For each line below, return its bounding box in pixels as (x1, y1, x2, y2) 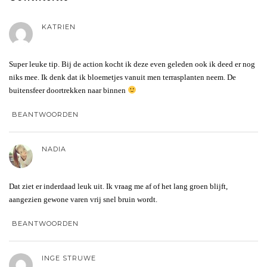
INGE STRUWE (42, 253, 96, 262)
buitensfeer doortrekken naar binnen (9, 85, 128, 95)
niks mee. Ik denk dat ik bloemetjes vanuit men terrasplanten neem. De (9, 72, 236, 82)
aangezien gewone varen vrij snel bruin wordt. (9, 194, 157, 204)
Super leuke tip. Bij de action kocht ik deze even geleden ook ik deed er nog (9, 59, 255, 69)
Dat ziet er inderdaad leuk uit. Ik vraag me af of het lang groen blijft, (9, 181, 228, 191)
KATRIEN (42, 22, 76, 31)
